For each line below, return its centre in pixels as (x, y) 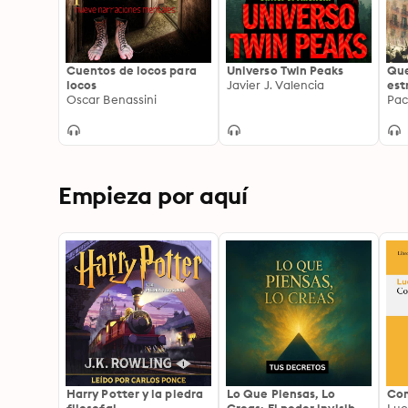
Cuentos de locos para (132, 70)
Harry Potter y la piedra (135, 393)
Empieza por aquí (153, 195)
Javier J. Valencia (276, 85)
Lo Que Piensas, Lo (281, 393)
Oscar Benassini (112, 99)
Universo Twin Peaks (286, 70)
